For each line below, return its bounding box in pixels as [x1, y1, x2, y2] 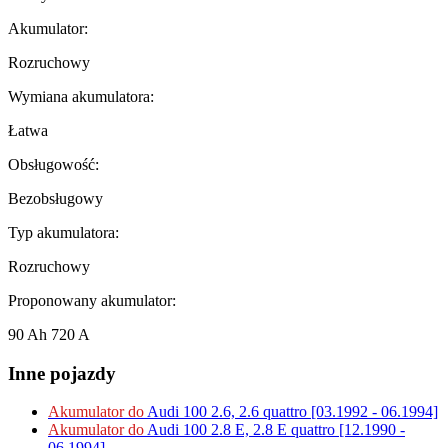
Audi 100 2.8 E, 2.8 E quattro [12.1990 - [144, 421, 405, 439]
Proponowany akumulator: [8, 292, 176, 310]
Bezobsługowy [8, 190, 103, 208]
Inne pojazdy [8, 362, 116, 384]
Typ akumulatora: [8, 224, 119, 242]
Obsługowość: [8, 156, 99, 174]
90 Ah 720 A [8, 326, 90, 344]
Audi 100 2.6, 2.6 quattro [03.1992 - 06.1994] [144, 403, 438, 421]
